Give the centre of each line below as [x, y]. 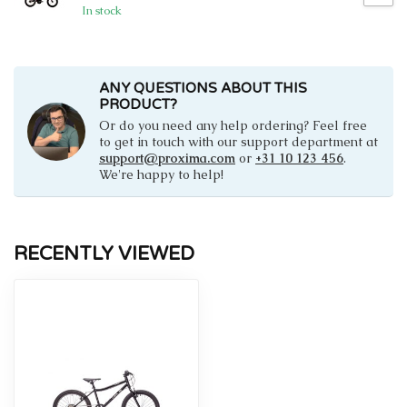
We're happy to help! [161, 175]
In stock [102, 10]
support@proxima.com [167, 159]
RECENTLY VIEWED [104, 254]
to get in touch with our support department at [238, 142]
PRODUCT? [138, 105]
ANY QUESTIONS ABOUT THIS [203, 89]
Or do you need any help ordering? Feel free [233, 126]
